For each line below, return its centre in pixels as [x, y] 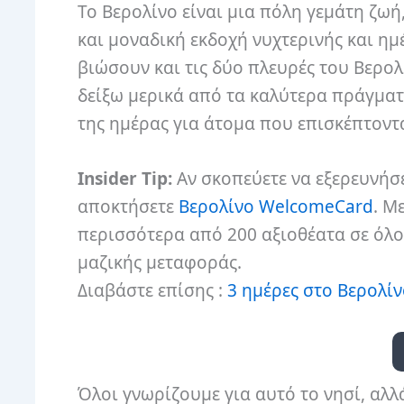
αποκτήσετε [128, 206]
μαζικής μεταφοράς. [160, 262]
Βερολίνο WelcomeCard [276, 206]
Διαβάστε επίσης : [152, 290]
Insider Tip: [125, 178]
